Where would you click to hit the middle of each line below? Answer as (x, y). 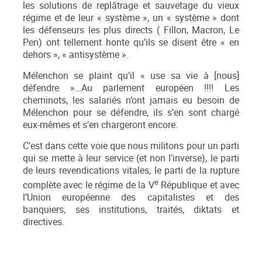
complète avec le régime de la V (89, 185)
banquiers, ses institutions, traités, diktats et (131, 210)
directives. (44, 222)
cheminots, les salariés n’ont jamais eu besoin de (131, 101)
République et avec (199, 185)
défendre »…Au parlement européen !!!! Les (131, 88)
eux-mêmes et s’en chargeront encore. (100, 125)
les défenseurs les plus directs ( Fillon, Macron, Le (131, 30)
